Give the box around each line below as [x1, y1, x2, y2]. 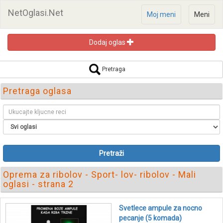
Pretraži [99, 149, 124, 157]
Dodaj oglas [89, 38, 127, 46]
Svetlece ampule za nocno [119, 204, 202, 212]
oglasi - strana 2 [3, 179, 74, 189]
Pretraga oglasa [3, 86, 72, 96]
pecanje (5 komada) [119, 214, 182, 222]
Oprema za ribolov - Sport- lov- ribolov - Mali [3, 169, 196, 180]
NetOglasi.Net [8, 7, 63, 18]
